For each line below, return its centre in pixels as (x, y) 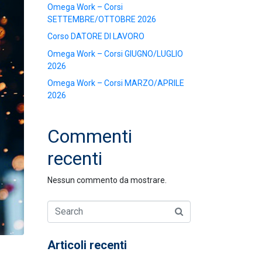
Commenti (90, 137)
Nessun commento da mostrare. (107, 180)
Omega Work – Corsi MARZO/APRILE (116, 83)
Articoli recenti (87, 245)
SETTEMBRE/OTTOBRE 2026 (102, 19)
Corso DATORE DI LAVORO (96, 37)
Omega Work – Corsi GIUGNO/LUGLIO (115, 54)
